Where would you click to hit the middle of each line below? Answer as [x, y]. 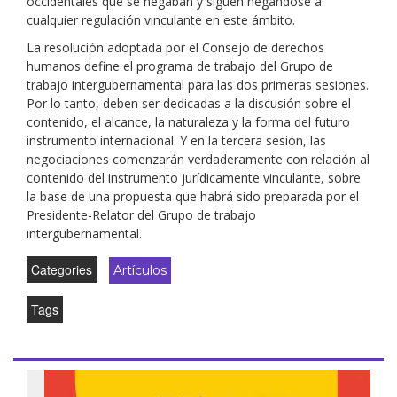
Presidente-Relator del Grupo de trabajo [141, 215]
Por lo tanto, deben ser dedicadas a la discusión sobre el [189, 103]
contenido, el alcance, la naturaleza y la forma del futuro [188, 122]
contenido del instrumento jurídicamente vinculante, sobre [194, 178]
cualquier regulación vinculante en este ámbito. [161, 20]
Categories [62, 269]
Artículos [140, 270]
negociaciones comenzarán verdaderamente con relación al [198, 159]
